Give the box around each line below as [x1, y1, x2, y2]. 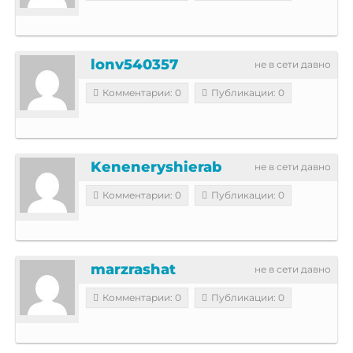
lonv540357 [91, 55, 178, 73]
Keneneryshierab [91, 158, 222, 176]
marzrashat [91, 260, 176, 278]
